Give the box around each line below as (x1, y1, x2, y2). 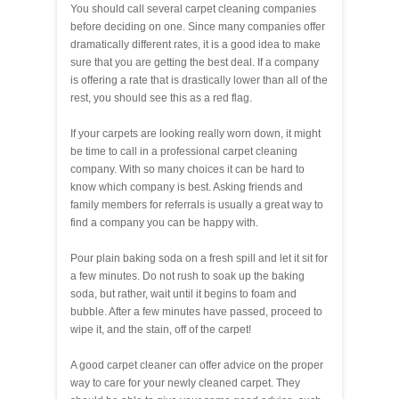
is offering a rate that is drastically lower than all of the (70, 73, 328, 86)
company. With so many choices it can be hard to (70, 162, 305, 175)
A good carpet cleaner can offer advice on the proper (70, 358, 323, 371)
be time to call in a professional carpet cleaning (70, 144, 297, 158)
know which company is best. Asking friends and (70, 180, 303, 193)
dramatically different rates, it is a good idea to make (70, 37, 321, 51)
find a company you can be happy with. (70, 216, 258, 229)
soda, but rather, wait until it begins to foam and (70, 287, 297, 300)
